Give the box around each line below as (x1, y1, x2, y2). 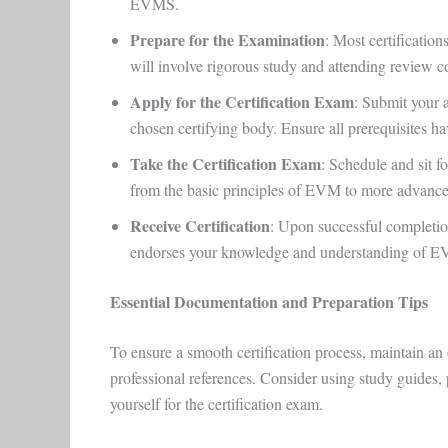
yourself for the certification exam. (109, 393, 328, 414)
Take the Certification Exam (129, 152, 321, 175)
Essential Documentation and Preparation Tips (109, 290, 428, 313)
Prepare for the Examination (129, 28, 325, 51)
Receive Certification (129, 214, 270, 237)
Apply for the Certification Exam (129, 90, 354, 113)
